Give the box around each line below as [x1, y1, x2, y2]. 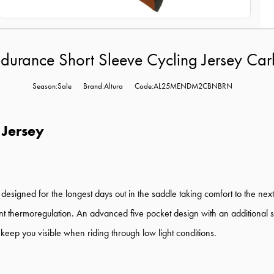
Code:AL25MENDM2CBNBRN [134, 81, 232, 92]
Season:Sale [32, 81, 72, 92]
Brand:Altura [83, 81, 123, 92]
